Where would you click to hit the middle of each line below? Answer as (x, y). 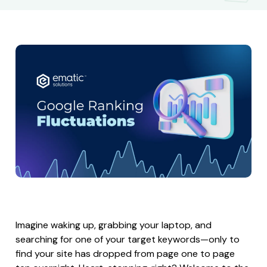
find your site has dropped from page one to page (125, 253)
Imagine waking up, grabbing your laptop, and (114, 225)
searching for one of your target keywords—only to (128, 239)
